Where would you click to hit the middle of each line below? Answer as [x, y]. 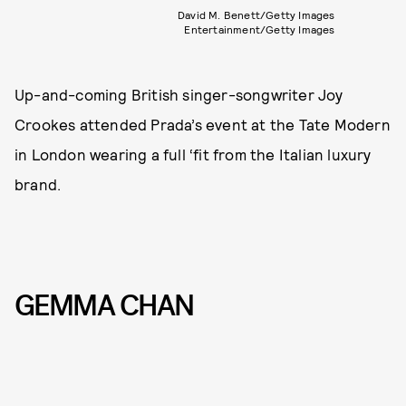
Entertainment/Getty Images [260, 29]
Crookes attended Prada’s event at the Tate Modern [203, 124]
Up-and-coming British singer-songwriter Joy [179, 94]
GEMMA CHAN [104, 305]
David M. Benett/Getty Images [256, 14]
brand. [38, 184]
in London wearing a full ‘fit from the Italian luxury [193, 154]
